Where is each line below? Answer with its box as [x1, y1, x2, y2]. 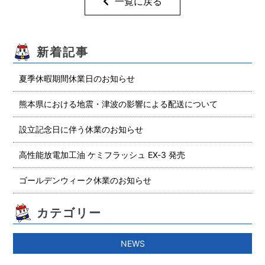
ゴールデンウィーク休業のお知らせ [19, 175, 152, 186]
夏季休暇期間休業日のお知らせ [19, 73, 135, 84]
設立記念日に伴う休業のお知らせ [19, 124, 144, 135]
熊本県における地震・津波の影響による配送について [19, 99, 218, 109]
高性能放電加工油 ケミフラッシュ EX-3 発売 [19, 150, 186, 160]
